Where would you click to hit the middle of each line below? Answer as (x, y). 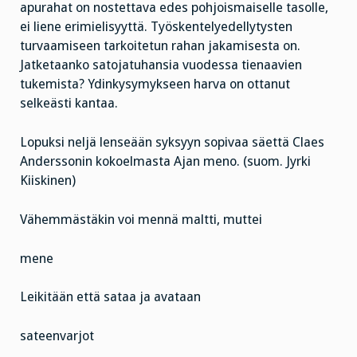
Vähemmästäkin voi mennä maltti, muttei (141, 219)
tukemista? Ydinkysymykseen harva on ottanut (155, 84)
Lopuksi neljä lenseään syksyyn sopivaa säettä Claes (172, 143)
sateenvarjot (57, 336)
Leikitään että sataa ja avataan (110, 297)
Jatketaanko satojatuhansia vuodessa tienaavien (161, 65)
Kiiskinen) (48, 181)
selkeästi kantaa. (69, 104)
